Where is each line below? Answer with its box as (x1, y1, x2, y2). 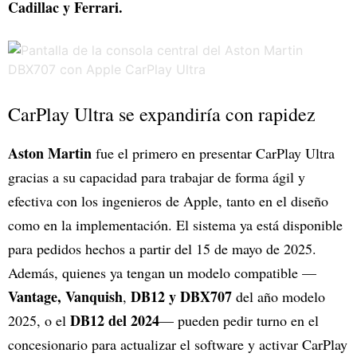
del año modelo (236, 287, 325, 307)
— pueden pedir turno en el (159, 311, 319, 331)
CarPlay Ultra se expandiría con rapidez (8, 101, 316, 127)
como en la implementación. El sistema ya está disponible (8, 215, 343, 235)
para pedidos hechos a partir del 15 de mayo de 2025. (8, 239, 316, 259)
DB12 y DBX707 (131, 286, 236, 308)
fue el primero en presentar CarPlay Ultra (96, 143, 335, 163)
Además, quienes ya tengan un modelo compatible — (8, 263, 316, 283)
